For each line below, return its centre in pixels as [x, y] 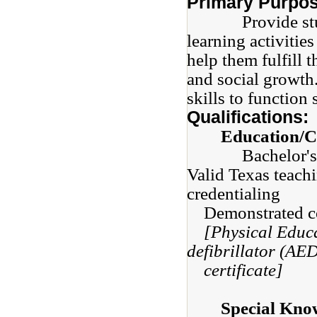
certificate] [235, 270]
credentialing [236, 194]
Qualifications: [248, 117]
